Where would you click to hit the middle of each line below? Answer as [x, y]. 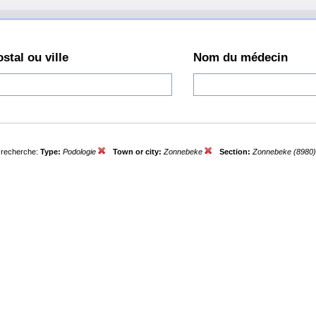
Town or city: [138, 152]
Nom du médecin [241, 57]
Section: [236, 152]
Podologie [80, 152]
